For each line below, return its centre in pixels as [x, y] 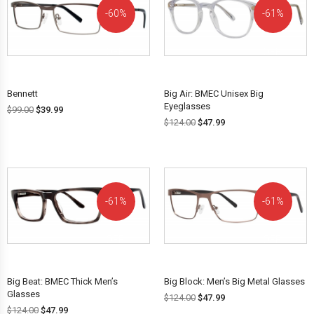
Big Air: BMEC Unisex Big [214, 93]
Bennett [22, 93]
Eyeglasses [187, 106]
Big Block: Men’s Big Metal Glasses [234, 281]
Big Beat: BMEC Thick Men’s [62, 281]
